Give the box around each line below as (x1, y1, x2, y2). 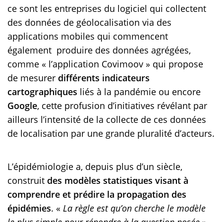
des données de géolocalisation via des (7, 16, 171, 29)
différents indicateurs (58, 72, 150, 84)
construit (7, 174, 47, 187)
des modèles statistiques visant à (47, 174, 188, 187)
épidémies (7, 202, 51, 215)
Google (7, 100, 37, 112)
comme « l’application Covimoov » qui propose (7, 58, 203, 70)
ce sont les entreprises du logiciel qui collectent (7, 2, 206, 15)
